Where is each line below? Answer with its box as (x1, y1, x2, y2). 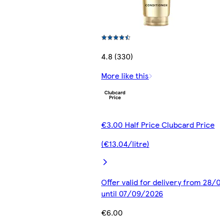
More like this (101, 70, 149, 82)
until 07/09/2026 (101, 188, 163, 199)
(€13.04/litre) (101, 138, 149, 150)
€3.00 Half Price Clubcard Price (101, 119, 215, 131)
